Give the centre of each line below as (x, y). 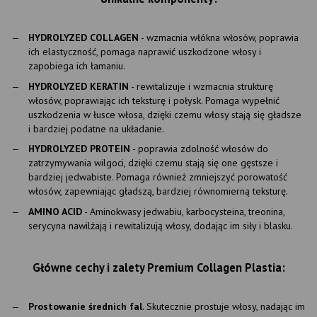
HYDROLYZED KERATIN (79, 86)
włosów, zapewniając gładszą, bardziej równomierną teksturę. (158, 191)
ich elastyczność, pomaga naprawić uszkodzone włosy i (145, 52)
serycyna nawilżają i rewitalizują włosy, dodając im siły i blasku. (161, 225)
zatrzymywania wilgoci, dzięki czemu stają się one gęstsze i (153, 163)
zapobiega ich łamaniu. (77, 66)
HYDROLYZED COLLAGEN (83, 38)
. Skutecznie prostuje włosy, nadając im (224, 306)
